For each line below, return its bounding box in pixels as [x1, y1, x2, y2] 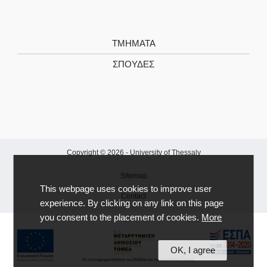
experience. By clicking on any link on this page [40, 198, 224, 209]
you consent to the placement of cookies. [40, 213, 202, 223]
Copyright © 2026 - [66, 148, 130, 157]
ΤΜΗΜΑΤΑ [111, 39, 156, 49]
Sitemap [120, 172, 147, 181]
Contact [121, 192, 146, 201]
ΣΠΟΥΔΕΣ [113, 60, 154, 70]
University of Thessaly [129, 148, 201, 157]
